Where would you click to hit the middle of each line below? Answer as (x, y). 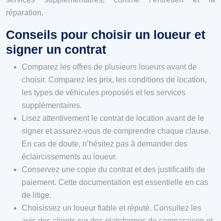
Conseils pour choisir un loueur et (106, 34)
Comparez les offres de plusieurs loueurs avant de (109, 67)
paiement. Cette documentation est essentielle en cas (115, 182)
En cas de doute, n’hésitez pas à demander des (105, 144)
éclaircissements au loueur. (69, 156)
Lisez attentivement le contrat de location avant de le (113, 118)
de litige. (37, 195)
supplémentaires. (52, 105)
